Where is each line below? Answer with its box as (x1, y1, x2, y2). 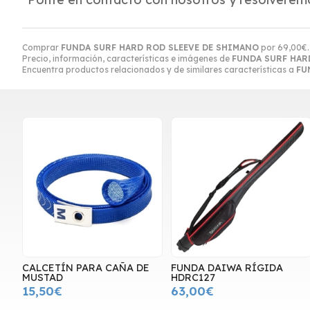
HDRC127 (171, 271, 216, 284)
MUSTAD (22, 271, 63, 284)
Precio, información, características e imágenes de (22, 53, 232, 64)
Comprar (22, 42, 61, 53)
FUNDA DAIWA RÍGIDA (171, 262, 284, 275)
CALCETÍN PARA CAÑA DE (22, 262, 149, 275)
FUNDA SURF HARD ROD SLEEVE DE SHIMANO (61, 42, 259, 53)
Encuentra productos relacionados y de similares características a (22, 64, 296, 75)
